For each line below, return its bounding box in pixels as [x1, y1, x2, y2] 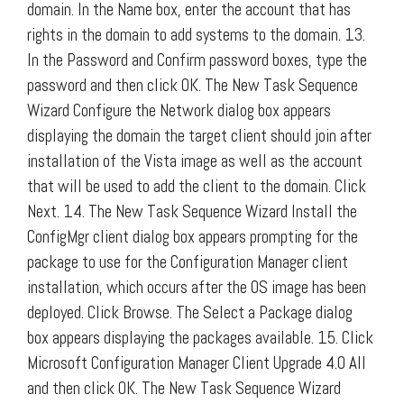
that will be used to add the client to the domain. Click [27, 174, 366, 197]
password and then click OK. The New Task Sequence [27, 73, 358, 96]
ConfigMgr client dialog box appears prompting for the [27, 225, 358, 248]
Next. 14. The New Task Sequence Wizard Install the [27, 199, 357, 223]
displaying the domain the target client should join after [27, 124, 372, 147]
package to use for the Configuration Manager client [27, 250, 348, 273]
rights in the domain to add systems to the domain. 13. [27, 23, 365, 46]
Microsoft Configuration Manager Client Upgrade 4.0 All [27, 351, 366, 374]
